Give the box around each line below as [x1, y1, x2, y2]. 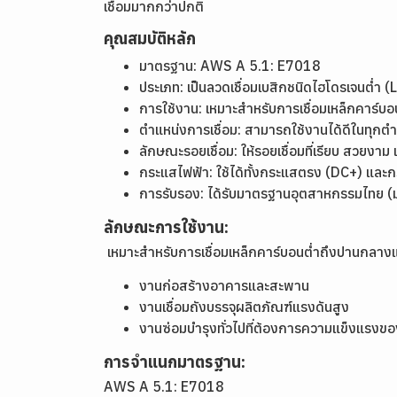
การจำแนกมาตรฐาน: [104, 352, 245, 372]
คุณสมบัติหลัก [104, 28, 196, 49]
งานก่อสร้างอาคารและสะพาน [139, 276, 309, 294]
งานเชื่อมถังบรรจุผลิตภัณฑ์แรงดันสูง [139, 298, 349, 315]
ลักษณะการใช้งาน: [104, 217, 229, 237]
